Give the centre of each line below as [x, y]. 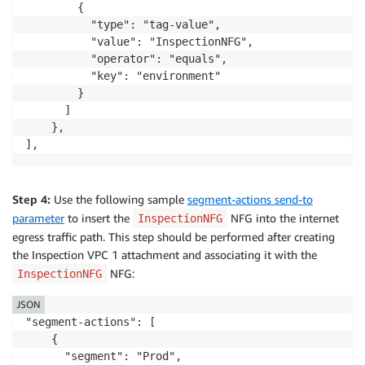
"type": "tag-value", [123, 24]
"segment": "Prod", [103, 356]
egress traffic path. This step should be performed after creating [174, 236]
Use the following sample [119, 199]
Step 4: [31, 199]
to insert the [99, 218]
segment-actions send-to [250, 199]
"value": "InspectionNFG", [139, 41]
